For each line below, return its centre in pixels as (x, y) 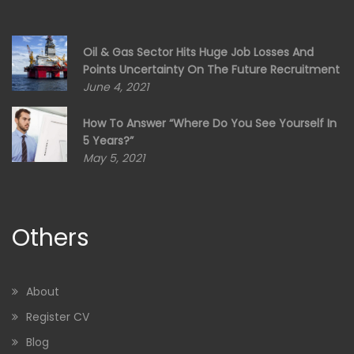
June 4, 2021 (116, 87)
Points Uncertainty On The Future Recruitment (211, 69)
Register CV (58, 316)
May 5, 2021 (114, 158)
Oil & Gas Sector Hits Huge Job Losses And (198, 52)
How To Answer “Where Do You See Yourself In (210, 123)
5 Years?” (108, 140)
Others (51, 237)
